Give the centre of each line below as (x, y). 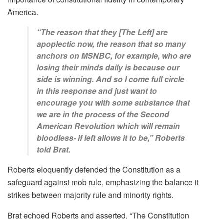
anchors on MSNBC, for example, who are (114, 56)
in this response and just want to (97, 91)
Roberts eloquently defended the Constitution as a (94, 170)
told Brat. (55, 150)
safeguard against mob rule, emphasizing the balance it (103, 182)
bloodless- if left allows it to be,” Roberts (111, 138)
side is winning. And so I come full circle (110, 79)
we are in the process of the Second (103, 114)
